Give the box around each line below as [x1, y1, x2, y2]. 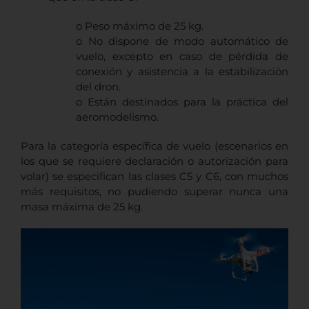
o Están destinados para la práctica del [76, 95, 288, 109]
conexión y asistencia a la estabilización [76, 65, 288, 79]
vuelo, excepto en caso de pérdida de [76, 50, 288, 63]
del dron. [76, 80, 121, 94]
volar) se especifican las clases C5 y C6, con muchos [21, 170, 288, 183]
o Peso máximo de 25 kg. [76, 19, 203, 33]
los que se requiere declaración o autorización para [21, 154, 288, 168]
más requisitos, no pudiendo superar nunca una [21, 185, 288, 199]
